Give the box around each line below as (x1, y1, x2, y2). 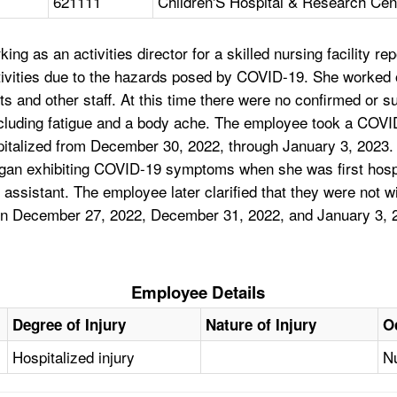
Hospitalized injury (12, 346, 136, 369)
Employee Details (131, 280, 266, 305)
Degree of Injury (12, 314, 127, 336)
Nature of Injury (206, 314, 317, 336)
